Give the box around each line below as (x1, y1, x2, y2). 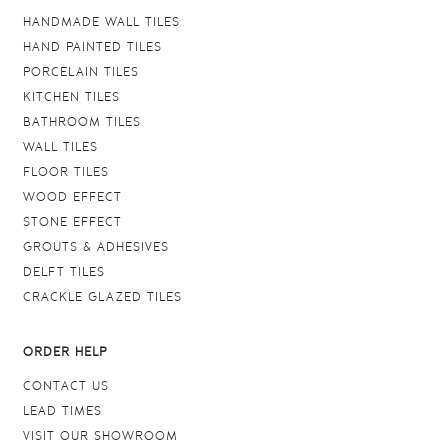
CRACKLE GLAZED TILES (22, 289, 182, 305)
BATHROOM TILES (22, 114, 141, 130)
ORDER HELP (22, 344, 107, 360)
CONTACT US (22, 378, 109, 394)
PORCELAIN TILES (22, 64, 139, 80)
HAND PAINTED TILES (22, 39, 162, 55)
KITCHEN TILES (22, 89, 120, 105)
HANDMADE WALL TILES (22, 14, 180, 30)
